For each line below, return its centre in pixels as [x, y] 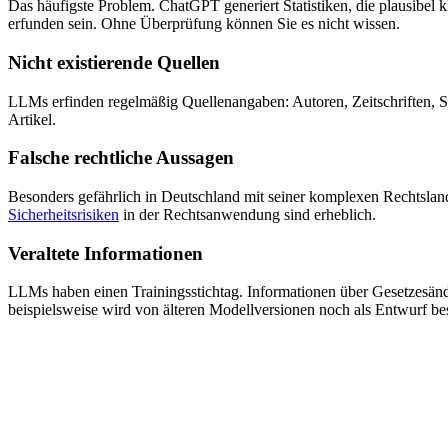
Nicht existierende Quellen [114, 62]
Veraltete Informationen [105, 253]
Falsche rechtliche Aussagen [121, 158]
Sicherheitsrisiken [63, 215]
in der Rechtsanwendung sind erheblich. [247, 215]
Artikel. [32, 119]
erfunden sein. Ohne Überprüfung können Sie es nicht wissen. [204, 24]
